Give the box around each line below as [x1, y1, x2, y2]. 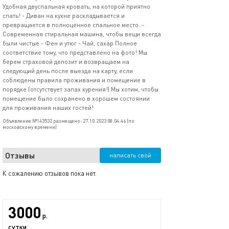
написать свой [109, 151, 151, 159]
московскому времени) [3, 124, 57, 130]
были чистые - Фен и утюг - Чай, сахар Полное [3, 39, 137, 47]
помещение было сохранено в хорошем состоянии [3, 95, 150, 102]
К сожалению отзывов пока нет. [3, 169, 97, 177]
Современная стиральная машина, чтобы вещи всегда [3, 30, 161, 38]
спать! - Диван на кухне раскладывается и [3, 12, 125, 19]
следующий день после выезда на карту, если [3, 67, 133, 75]
